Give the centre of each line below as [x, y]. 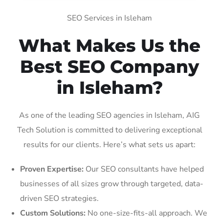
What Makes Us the [109, 45]
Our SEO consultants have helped [144, 169]
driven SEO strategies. [59, 198]
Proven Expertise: [52, 169]
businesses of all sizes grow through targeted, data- [112, 184]
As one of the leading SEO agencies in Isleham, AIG [109, 115]
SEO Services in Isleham [109, 18]
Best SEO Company [109, 66]
